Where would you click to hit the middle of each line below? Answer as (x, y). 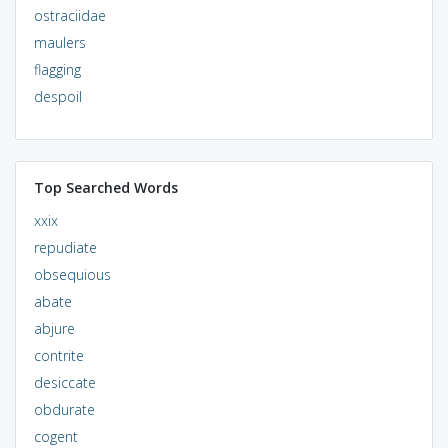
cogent (55, 436)
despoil (57, 96)
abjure (54, 328)
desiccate (64, 382)
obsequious (72, 274)
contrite (58, 355)
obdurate (64, 409)
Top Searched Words (105, 187)
